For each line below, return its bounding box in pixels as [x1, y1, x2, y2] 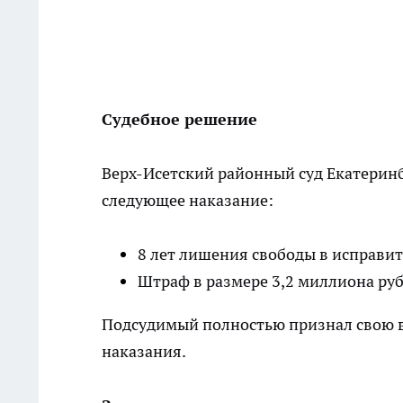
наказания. [102, 341, 186, 362]
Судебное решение [102, 109, 257, 130]
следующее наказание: [102, 190, 273, 210]
